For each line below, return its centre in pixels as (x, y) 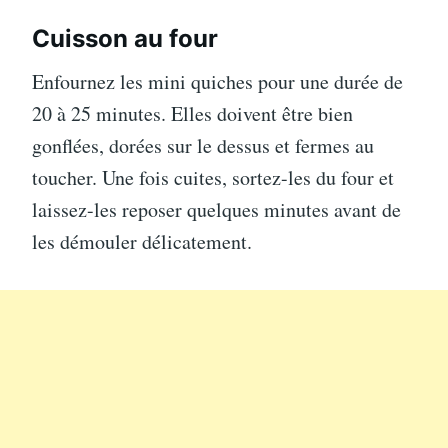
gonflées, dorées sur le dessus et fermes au (203, 145)
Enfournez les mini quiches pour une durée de (217, 81)
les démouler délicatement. (142, 241)
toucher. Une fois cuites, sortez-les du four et (213, 177)
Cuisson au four (125, 38)
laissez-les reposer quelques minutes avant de (216, 209)
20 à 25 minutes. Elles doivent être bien (192, 113)
